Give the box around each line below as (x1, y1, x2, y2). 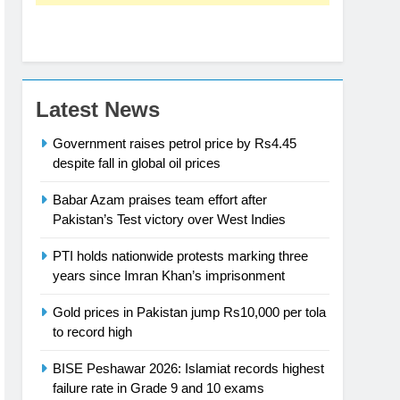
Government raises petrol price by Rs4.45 (53, 135, 296, 151)
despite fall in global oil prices (53, 154, 221, 171)
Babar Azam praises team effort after (53, 191, 267, 207)
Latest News (36, 96, 160, 121)
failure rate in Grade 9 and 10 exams (53, 379, 264, 396)
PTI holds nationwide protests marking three (53, 247, 308, 263)
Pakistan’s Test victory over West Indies (53, 211, 286, 227)
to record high (53, 323, 132, 339)
